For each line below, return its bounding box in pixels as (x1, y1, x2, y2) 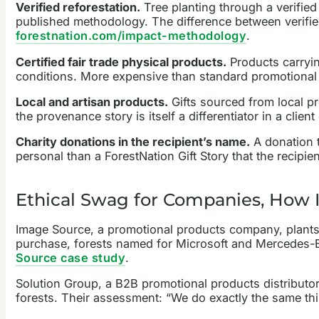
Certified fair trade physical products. (15, 54, 226, 69)
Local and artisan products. (15, 94, 168, 109)
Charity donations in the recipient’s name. (15, 135, 250, 150)
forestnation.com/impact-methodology (15, 28, 247, 43)
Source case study (15, 250, 126, 265)
